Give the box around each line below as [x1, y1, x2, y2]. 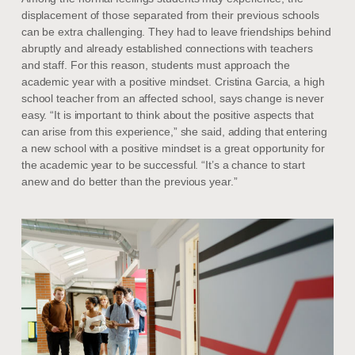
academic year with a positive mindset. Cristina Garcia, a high [21, 75, 325, 89]
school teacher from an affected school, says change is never [21, 92, 324, 105]
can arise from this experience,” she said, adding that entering [21, 125, 327, 139]
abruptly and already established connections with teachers [21, 42, 314, 55]
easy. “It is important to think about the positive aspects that [21, 109, 314, 122]
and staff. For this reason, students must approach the [21, 59, 290, 72]
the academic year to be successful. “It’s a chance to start [21, 158, 305, 172]
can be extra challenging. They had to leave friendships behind [21, 25, 331, 39]
